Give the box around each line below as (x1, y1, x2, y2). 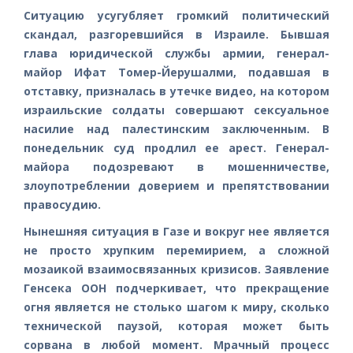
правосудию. (24, 196, 101, 212)
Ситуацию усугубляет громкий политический (24, 7, 329, 23)
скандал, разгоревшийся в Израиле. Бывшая (24, 26, 329, 42)
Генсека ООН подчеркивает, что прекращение (24, 280, 329, 295)
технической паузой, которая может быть (24, 318, 329, 333)
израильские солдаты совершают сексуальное (24, 102, 329, 117)
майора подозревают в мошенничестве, (24, 158, 329, 174)
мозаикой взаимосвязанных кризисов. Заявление (24, 261, 329, 277)
